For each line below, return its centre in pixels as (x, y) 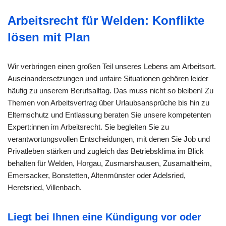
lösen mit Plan (49, 37)
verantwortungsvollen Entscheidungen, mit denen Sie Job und (109, 139)
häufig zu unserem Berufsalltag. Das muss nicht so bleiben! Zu (110, 91)
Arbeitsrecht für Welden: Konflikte (106, 21)
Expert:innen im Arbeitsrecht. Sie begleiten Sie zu (88, 127)
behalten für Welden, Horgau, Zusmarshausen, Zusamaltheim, (110, 163)
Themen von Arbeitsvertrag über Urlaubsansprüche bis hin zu (108, 103)
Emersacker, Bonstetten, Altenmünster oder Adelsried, (97, 176)
